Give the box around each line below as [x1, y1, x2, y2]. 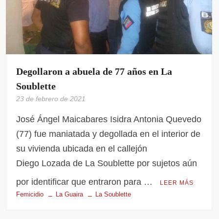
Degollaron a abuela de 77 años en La [16, 66, 173, 77]
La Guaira [56, 191, 84, 198]
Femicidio [16, 191, 44, 198]
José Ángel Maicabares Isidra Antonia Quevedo [16, 114, 202, 125]
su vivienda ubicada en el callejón [16, 144, 148, 154]
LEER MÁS [160, 179, 194, 187]
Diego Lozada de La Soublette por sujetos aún [16, 158, 197, 169]
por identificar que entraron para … [16, 177, 155, 187]
